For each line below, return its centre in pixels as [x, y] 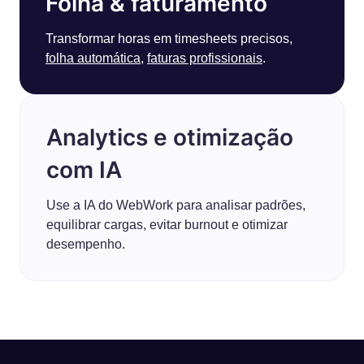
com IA [84, 170]
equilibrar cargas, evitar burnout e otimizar [167, 225]
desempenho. [86, 244]
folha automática [93, 58]
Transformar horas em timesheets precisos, [169, 39]
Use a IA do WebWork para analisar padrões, [176, 205]
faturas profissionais [205, 58]
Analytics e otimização [170, 137]
